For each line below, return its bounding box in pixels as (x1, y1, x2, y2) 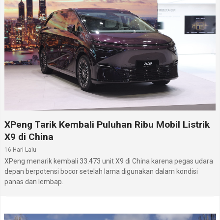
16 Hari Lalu (4, 146, 36, 154)
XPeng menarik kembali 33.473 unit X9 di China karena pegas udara (4, 157, 213, 165)
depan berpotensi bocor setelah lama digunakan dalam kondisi (4, 167, 198, 176)
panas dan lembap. (4, 178, 63, 186)
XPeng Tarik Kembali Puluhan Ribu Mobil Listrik (4, 119, 210, 131)
